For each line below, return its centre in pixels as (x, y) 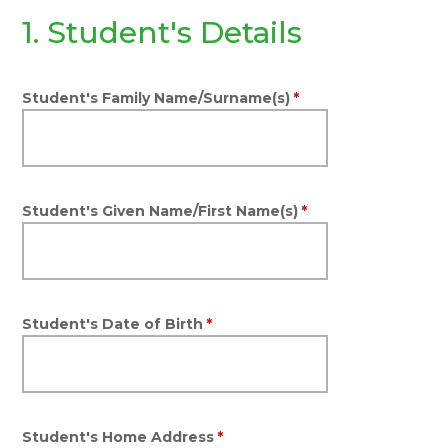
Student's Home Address (118, 437)
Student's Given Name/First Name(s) (160, 211)
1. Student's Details (162, 32)
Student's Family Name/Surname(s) (156, 98)
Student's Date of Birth (113, 324)
